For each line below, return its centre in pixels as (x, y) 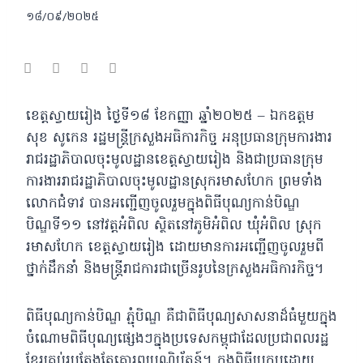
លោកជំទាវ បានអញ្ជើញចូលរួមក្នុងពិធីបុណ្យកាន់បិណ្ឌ (163, 203)
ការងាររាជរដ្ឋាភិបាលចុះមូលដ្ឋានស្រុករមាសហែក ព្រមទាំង (174, 181)
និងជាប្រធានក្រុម (280, 160)
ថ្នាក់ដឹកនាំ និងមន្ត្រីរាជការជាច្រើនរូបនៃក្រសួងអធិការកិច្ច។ (175, 269)
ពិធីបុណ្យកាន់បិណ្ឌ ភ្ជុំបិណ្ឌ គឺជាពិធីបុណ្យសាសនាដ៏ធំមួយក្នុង (181, 317)
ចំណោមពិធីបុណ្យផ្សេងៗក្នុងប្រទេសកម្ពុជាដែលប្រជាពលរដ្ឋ (177, 339)
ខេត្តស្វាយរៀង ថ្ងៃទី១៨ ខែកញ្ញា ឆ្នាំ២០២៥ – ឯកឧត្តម (170, 116)
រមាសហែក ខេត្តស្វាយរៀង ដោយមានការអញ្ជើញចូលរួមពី (175, 247)
